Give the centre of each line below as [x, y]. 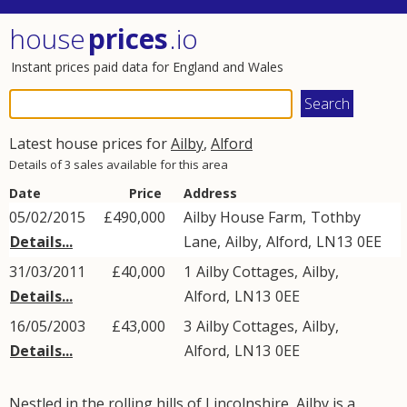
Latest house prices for [90, 144]
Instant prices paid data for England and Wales [147, 67]
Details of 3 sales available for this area [119, 164]
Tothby [336, 217]
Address [210, 193]
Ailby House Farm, [247, 217]
